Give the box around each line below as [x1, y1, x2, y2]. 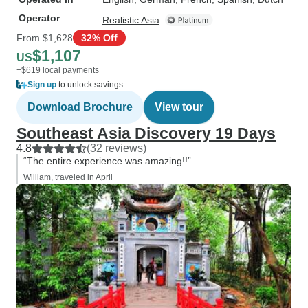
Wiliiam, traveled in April [23, 173, 113, 182]
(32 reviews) [87, 142, 146, 154]
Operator [19, 12, 60, 23]
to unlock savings [56, 80, 123, 89]
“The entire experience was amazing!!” [23, 155, 191, 166]
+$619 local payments [16, 65, 99, 75]
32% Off [81, 32, 118, 43]
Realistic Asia [102, 14, 159, 25]
